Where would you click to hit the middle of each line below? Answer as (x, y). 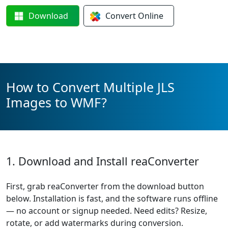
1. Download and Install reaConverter (103, 161)
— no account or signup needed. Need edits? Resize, (107, 211)
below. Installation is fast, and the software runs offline (112, 198)
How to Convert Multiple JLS (90, 87)
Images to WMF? (56, 102)
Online (150, 16)
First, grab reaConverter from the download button (105, 186)
